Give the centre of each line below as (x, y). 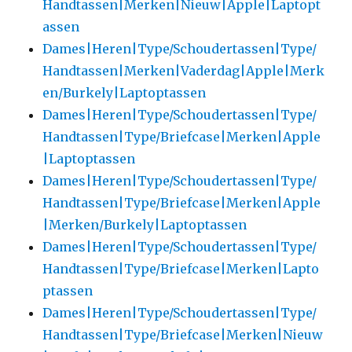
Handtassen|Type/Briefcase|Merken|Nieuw (183, 334)
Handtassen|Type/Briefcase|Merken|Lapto (181, 268)
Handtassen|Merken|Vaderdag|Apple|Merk (184, 70)
